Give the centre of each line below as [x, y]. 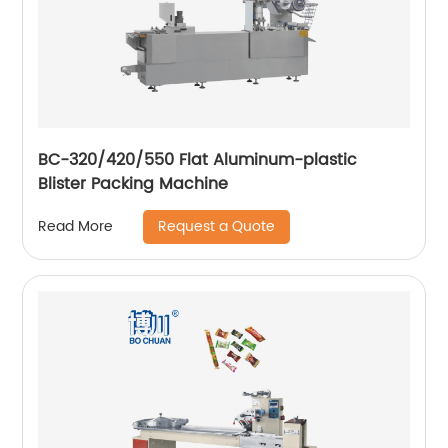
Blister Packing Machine [133, 183]
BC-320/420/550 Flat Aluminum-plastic [198, 159]
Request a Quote [217, 226]
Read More [76, 227]
